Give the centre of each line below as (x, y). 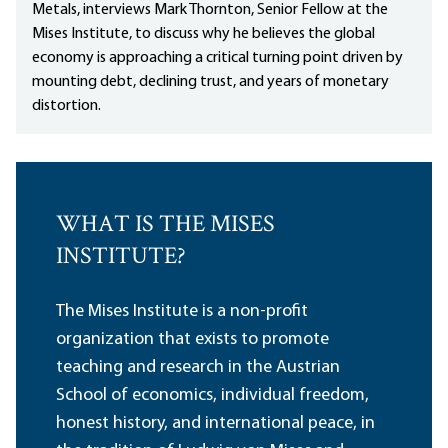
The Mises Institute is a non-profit (182, 312)
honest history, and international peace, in (215, 424)
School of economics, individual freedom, (212, 396)
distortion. (66, 106)
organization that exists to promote (192, 340)
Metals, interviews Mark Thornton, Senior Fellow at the (210, 10)
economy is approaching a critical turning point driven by (217, 58)
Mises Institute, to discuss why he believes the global (203, 34)
